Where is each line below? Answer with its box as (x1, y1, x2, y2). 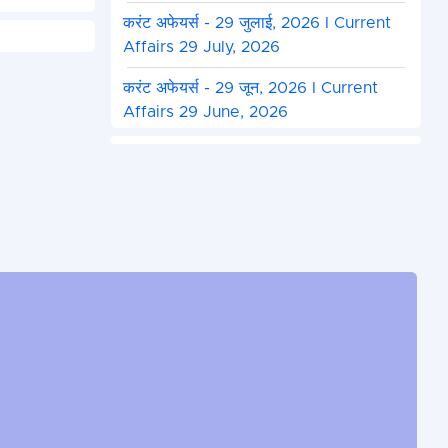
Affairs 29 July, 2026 (122, 39, 280, 56)
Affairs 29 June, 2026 (122, 104, 288, 121)
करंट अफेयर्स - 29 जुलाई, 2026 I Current (122, 15, 391, 32)
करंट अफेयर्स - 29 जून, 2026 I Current (122, 80, 378, 97)
